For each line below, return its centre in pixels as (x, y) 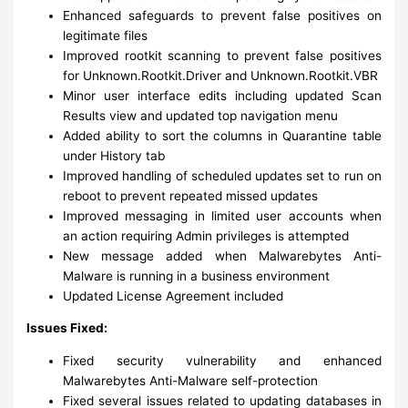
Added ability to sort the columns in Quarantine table (222, 135)
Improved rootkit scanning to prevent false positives (222, 55)
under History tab (114, 155)
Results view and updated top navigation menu (201, 115)
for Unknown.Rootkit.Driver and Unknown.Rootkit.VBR (221, 75)
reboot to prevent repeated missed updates (191, 195)
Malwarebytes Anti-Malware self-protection (191, 380)
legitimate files (106, 35)
